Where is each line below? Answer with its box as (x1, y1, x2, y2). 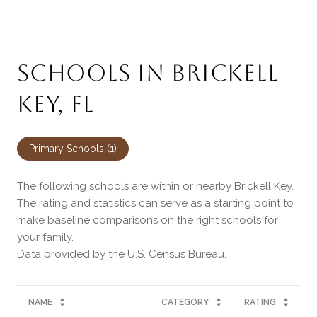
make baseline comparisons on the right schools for (17, 214, 278, 227)
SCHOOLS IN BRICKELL (17, 59, 279, 86)
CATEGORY (161, 297, 209, 308)
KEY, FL (17, 91, 94, 117)
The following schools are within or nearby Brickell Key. (17, 180, 294, 193)
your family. (17, 231, 74, 244)
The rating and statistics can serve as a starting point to (17, 197, 294, 210)
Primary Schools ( (29, 143, 110, 155)
